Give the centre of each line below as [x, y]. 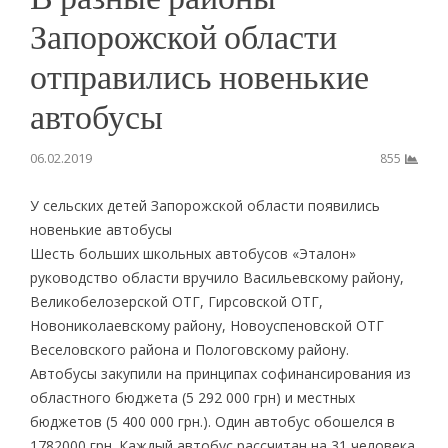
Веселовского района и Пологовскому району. [189, 349]
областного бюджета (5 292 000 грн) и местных [192, 397]
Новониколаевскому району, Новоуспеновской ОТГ [206, 325]
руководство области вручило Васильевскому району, [216, 277]
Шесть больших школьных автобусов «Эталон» [192, 253]
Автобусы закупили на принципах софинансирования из [220, 373]
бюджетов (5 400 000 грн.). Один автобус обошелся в [212, 421]
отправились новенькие [199, 75]
